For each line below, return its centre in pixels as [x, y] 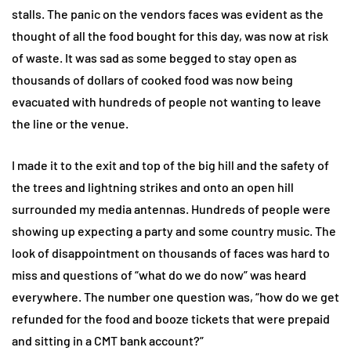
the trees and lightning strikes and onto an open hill [153, 187]
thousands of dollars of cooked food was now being [152, 80]
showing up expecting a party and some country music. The [174, 231]
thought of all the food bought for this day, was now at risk [170, 36]
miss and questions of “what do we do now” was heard [159, 275]
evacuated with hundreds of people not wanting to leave [166, 102]
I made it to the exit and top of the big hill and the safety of [170, 165]
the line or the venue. [70, 124]
